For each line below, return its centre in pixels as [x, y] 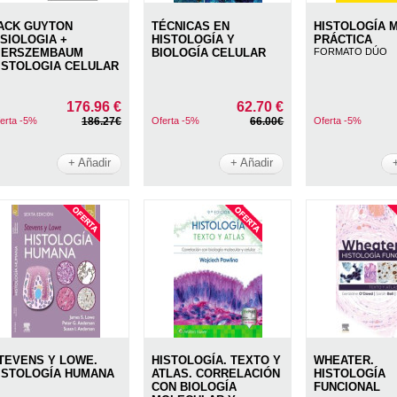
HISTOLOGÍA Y [194, 39]
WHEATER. [344, 361]
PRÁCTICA [343, 39]
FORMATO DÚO [351, 51]
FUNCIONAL [347, 387]
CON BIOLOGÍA [195, 387]
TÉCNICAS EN [191, 26]
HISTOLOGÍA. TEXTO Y [217, 361]
